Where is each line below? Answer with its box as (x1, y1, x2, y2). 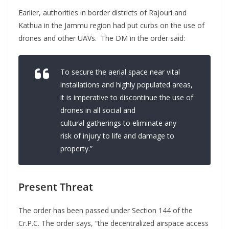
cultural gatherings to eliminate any (60, 118, 176, 128)
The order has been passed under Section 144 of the (18, 205, 193, 216)
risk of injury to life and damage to (60, 131, 174, 141)
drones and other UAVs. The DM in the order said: (18, 33, 185, 43)
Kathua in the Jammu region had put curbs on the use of (18, 20, 204, 31)
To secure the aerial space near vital (60, 67, 180, 77)
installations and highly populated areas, (60, 80, 193, 90)
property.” (60, 144, 97, 154)
